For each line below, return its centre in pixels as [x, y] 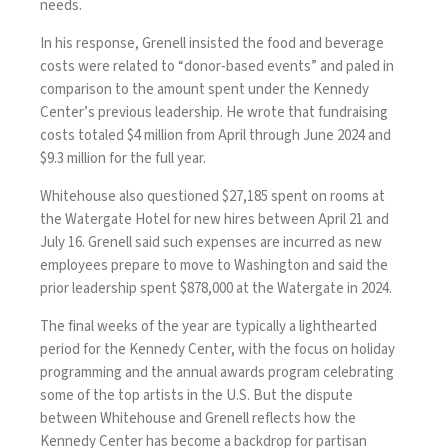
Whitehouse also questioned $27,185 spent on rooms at [212, 196]
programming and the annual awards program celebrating [217, 372]
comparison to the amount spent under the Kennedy [204, 89]
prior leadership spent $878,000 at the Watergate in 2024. [216, 288]
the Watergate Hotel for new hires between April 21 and [214, 219]
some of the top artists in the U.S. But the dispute [196, 395]
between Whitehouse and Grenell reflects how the [198, 418]
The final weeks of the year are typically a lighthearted [208, 326]
